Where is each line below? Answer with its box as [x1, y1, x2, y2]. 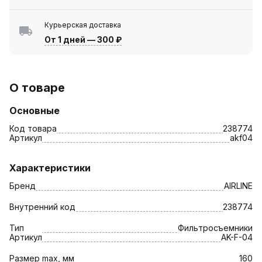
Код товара [9, 123, 57, 133]
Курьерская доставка [44, 20, 121, 29]
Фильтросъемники [178, 222, 253, 233]
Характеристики [9, 161, 91, 174]
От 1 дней [44, 34, 85, 44]
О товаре [9, 80, 65, 95]
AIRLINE [224, 180, 253, 191]
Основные [9, 104, 60, 116]
